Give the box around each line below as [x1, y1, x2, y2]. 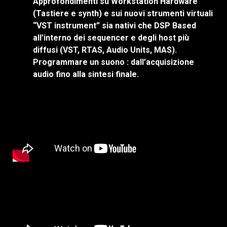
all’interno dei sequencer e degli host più [33, 33, 189, 43]
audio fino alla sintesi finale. [33, 69, 139, 80]
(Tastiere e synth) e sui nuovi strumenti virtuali [33, 9, 213, 19]
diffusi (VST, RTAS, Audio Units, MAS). [33, 45, 177, 55]
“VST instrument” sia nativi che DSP [33, 21, 172, 31]
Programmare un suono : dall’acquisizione [33, 57, 194, 67]
